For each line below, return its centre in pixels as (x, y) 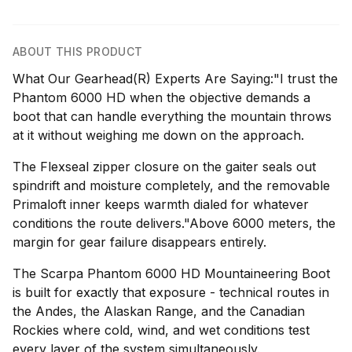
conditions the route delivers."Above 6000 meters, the (174, 223)
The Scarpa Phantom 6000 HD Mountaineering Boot (171, 273)
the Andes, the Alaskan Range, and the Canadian (159, 311)
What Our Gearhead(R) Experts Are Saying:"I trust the (175, 79)
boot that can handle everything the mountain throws (172, 116)
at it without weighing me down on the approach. (158, 135)
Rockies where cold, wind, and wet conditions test (161, 330)
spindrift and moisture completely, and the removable (171, 185)
